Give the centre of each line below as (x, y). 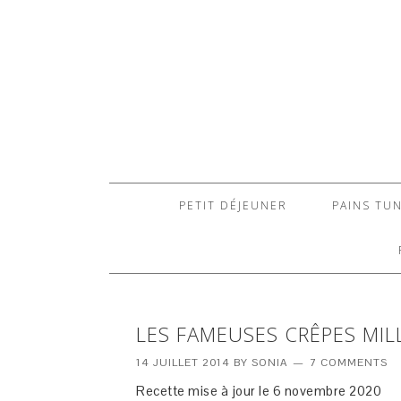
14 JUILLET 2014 (183, 363)
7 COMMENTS (349, 363)
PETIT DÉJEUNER (233, 205)
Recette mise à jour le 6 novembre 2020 (259, 391)
